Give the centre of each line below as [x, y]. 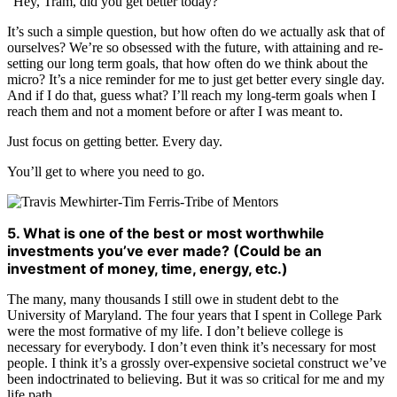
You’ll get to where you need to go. [106, 172]
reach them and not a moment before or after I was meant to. [175, 112]
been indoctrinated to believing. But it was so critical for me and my [196, 379]
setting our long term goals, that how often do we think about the [187, 64]
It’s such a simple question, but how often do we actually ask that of [196, 32]
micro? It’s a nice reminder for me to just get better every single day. [196, 80]
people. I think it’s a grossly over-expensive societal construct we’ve [197, 363]
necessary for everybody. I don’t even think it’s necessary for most [191, 347]
